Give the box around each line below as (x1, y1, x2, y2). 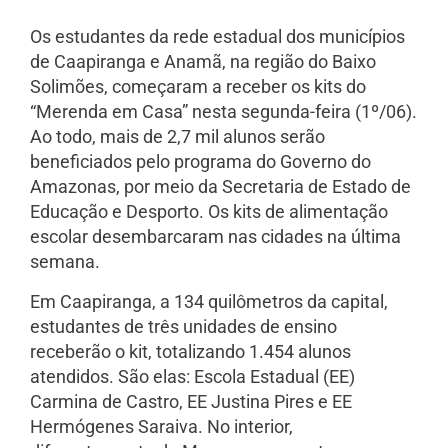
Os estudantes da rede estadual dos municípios (30, 26, 405, 48)
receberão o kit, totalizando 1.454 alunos (30, 340, 351, 362)
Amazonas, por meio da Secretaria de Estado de (30, 176, 411, 198)
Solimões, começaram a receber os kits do (30, 76, 366, 98)
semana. (30, 251, 100, 273)
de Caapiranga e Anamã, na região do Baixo (30, 51, 376, 73)
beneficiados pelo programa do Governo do (30, 151, 371, 173)
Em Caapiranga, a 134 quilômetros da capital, (30, 290, 388, 312)
